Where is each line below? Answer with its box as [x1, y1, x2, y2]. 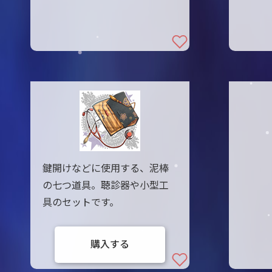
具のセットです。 [42, 197, 119, 208]
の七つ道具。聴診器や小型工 [42, 180, 169, 191]
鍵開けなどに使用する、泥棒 [42, 163, 169, 174]
